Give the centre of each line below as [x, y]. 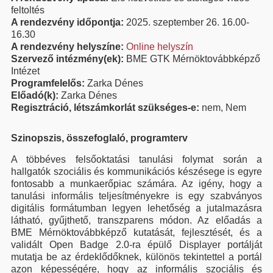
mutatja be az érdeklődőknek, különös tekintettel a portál [136, 257]
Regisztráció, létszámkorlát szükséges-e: [106, 108]
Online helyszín [160, 47]
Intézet [25, 71]
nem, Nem [224, 108]
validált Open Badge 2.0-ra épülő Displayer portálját [136, 245]
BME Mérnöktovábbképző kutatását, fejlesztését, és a [136, 232]
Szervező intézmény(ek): [69, 59]
